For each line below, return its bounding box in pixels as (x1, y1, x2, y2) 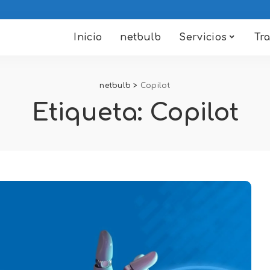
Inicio (74, 32, 102, 43)
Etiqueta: (31, 99, 149, 126)
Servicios (179, 32, 227, 43)
